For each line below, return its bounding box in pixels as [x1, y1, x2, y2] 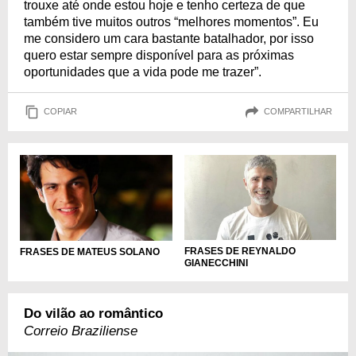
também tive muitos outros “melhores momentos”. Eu [24, 14, 319, 29]
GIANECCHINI [184, 257, 248, 269]
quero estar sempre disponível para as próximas [24, 48, 294, 62]
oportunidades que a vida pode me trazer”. [24, 64, 261, 79]
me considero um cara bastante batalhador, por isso [24, 31, 314, 45]
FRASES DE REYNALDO [184, 246, 296, 257]
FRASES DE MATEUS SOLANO [20, 246, 160, 257]
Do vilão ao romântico [24, 306, 163, 322]
